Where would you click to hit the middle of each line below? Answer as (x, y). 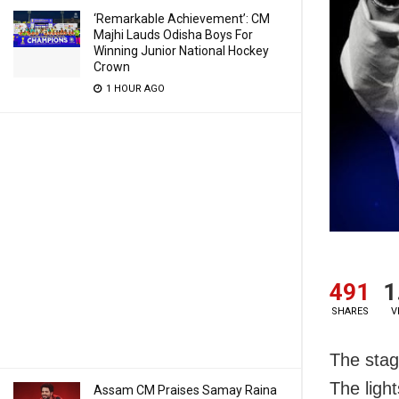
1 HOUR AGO (134, 89)
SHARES (350, 312)
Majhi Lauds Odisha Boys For (173, 35)
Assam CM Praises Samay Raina (185, 390)
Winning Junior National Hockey (181, 51)
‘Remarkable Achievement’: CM (182, 19)
